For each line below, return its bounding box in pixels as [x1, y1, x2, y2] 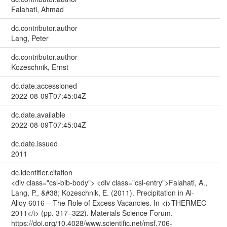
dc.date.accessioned [11, 81, 77, 91]
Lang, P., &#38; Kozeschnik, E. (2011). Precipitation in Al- [11, 187, 194, 198]
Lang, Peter [11, 33, 49, 44]
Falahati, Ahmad [11, 4, 64, 15]
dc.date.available [11, 109, 65, 120]
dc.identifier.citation [11, 167, 72, 178]
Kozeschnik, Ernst [11, 62, 68, 72]
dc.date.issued [11, 138, 58, 149]
